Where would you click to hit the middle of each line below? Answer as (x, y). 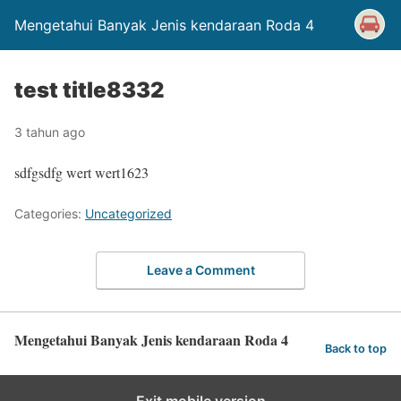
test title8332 (90, 90)
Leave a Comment (200, 269)
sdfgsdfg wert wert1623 (81, 172)
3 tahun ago (50, 132)
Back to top (356, 349)
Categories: (50, 213)
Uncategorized (128, 213)
